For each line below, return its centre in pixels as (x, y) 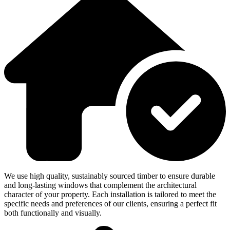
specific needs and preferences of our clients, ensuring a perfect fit (110, 203)
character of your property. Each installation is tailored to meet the (110, 194)
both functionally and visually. (53, 213)
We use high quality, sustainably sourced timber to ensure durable (110, 176)
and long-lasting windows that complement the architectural (100, 185)
